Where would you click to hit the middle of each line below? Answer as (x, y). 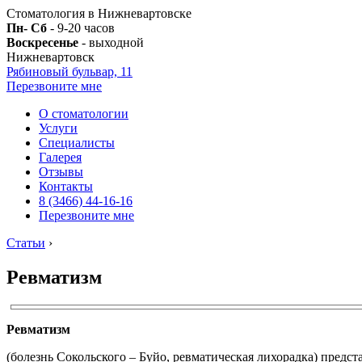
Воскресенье (42, 42)
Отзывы (61, 172)
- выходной (111, 42)
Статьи (26, 243)
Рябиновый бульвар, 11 (69, 72)
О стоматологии (84, 114)
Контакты (66, 186)
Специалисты (77, 143)
